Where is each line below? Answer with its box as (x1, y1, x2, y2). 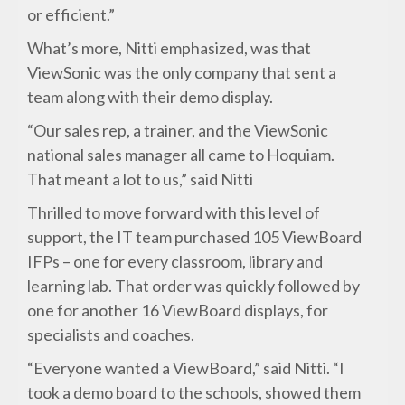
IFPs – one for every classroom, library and (27, 251, 324, 272)
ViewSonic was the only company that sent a (27, 62, 337, 83)
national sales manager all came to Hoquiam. (27, 145, 335, 165)
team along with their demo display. (27, 87, 274, 108)
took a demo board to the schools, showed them (27, 382, 362, 403)
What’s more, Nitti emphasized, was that (27, 38, 312, 59)
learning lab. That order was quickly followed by (27, 276, 361, 297)
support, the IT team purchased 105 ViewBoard (27, 227, 363, 248)
